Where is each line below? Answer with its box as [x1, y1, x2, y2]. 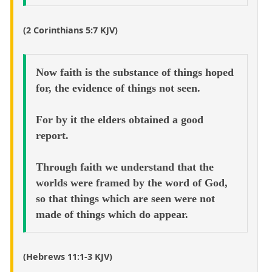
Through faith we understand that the [35, 161, 214, 174]
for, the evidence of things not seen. [35, 82, 200, 95]
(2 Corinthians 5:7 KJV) [23, 24, 118, 36]
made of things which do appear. [35, 208, 188, 221]
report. [35, 129, 69, 142]
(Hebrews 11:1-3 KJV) [23, 251, 112, 263]
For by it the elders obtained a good [35, 114, 203, 126]
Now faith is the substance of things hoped [35, 66, 234, 79]
